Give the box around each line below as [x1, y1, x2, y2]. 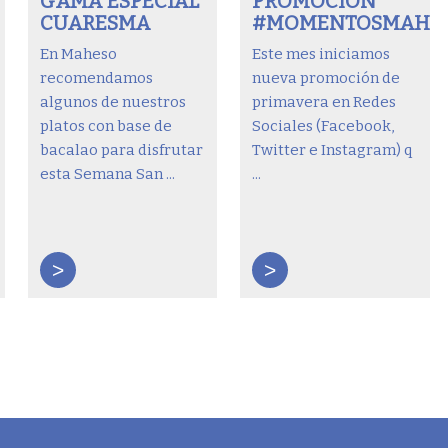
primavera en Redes [252, 92, 397, 111]
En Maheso [40, 44, 118, 63]
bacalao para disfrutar [40, 140, 204, 159]
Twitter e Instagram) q [252, 140, 413, 159]
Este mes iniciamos [252, 44, 391, 63]
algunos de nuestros [40, 92, 187, 111]
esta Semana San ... [40, 164, 176, 183]
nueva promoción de [252, 68, 401, 87]
